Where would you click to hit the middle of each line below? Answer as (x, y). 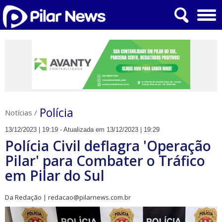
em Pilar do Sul (55, 175)
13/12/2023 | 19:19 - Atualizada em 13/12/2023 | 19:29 (82, 130)
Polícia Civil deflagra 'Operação (108, 146)
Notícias (19, 112)
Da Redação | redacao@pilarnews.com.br (68, 197)
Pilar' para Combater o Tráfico (105, 161)
